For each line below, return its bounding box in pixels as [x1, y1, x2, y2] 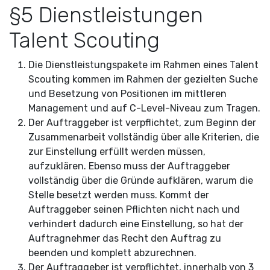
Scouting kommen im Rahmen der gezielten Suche [28, 74, 258, 85]
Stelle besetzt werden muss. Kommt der [28, 189, 209, 201]
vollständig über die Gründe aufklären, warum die [28, 175, 253, 186]
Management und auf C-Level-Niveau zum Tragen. [28, 102, 260, 114]
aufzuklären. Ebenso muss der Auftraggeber [28, 160, 230, 172]
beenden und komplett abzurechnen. [28, 247, 196, 259]
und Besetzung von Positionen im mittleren [28, 88, 227, 99]
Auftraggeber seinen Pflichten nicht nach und [28, 204, 240, 215]
